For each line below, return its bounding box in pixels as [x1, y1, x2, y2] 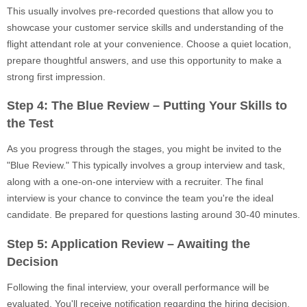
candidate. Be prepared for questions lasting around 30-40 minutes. [7, 209, 300, 221]
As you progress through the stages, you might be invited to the [7, 143, 282, 155]
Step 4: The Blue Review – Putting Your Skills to [7, 99, 287, 113]
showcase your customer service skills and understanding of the [7, 21, 284, 33]
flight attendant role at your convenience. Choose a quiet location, [7, 38, 291, 49]
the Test [7, 116, 53, 131]
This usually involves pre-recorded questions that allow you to [7, 5, 273, 16]
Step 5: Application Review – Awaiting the [7, 236, 250, 251]
